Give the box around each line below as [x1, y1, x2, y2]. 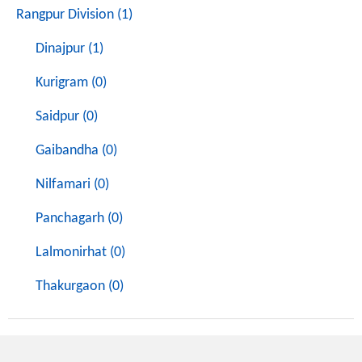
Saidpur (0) [36, 109, 98, 124]
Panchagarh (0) [36, 211, 123, 226]
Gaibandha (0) [36, 143, 117, 158]
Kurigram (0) [36, 75, 107, 90]
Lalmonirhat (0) [36, 245, 125, 260]
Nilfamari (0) [36, 177, 109, 192]
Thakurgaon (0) [36, 279, 124, 294]
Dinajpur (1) [36, 41, 103, 57]
